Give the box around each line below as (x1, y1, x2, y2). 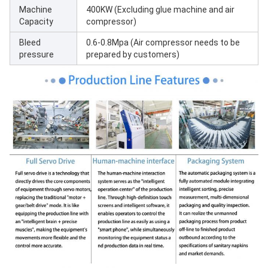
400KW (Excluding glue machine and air (86, 5, 234, 14)
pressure (19, 50, 54, 59)
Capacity (19, 17, 53, 26)
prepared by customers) (86, 50, 179, 59)
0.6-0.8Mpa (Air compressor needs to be (86, 38, 240, 47)
